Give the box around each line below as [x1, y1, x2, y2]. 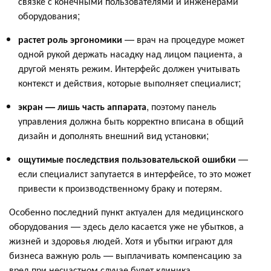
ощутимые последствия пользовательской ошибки [18, 151, 236, 166]
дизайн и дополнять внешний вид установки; [18, 128, 209, 142]
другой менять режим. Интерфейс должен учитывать [18, 60, 240, 75]
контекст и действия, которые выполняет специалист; [18, 75, 241, 90]
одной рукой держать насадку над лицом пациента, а [18, 46, 243, 60]
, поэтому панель [146, 99, 217, 113]
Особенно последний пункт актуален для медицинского [9, 204, 243, 218]
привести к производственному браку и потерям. [18, 180, 222, 195]
